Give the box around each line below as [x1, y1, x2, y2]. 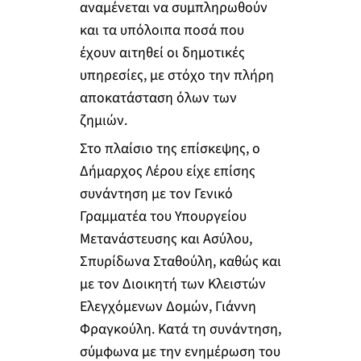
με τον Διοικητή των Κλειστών [79, 274, 266, 295]
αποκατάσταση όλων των [79, 87, 237, 108]
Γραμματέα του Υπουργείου [79, 206, 247, 227]
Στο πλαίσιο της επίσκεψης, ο [79, 139, 260, 160]
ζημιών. [79, 110, 127, 131]
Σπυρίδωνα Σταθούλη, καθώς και [79, 251, 281, 272]
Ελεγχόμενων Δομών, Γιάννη [79, 297, 256, 317]
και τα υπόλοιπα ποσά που [79, 19, 244, 40]
